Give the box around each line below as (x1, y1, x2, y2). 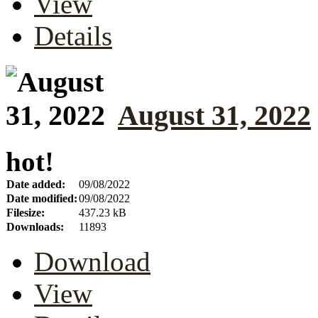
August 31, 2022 (118, 99, 311, 131)
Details (34, 21, 112, 52)
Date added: (6, 177, 65, 190)
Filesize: (6, 206, 45, 219)
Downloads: (6, 220, 64, 233)
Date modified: (6, 192, 77, 204)
